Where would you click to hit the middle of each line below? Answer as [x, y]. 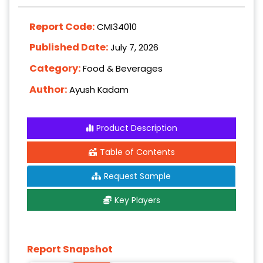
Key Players [137, 200]
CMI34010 [117, 26]
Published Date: [70, 48]
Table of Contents [137, 152]
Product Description [136, 128]
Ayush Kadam [99, 89]
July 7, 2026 [135, 48]
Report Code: [63, 26]
